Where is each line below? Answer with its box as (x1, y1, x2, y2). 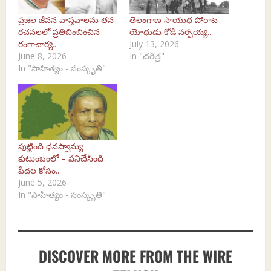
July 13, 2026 (129, 38, 179, 50)
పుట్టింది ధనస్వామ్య (18, 140, 83, 152)
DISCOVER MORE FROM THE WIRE (39, 245, 232, 267)
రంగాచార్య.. (18, 38, 56, 50)
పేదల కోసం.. (18, 165, 59, 177)
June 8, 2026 (18, 50, 67, 62)
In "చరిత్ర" (129, 50, 165, 62)
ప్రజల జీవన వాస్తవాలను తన (18, 13, 114, 25)
